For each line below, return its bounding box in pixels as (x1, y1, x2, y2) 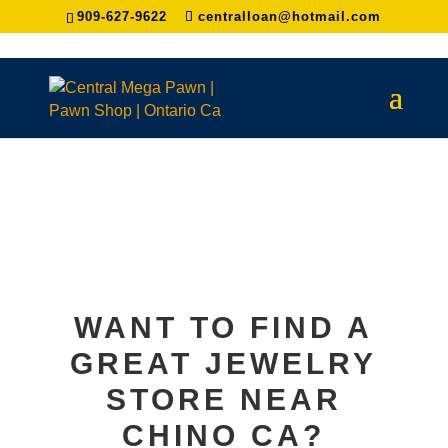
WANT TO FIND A (74, 311, 374, 344)
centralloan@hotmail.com (198, 8, 382, 24)
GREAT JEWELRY (70, 347, 378, 380)
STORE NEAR (105, 383, 342, 416)
